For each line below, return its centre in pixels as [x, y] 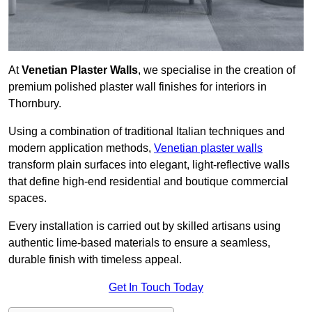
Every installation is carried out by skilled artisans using [145, 226]
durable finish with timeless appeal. [95, 260]
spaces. [28, 198]
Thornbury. [35, 104]
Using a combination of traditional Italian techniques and [147, 132]
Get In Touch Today [156, 288]
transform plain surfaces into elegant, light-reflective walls [149, 165]
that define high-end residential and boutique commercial [148, 182]
